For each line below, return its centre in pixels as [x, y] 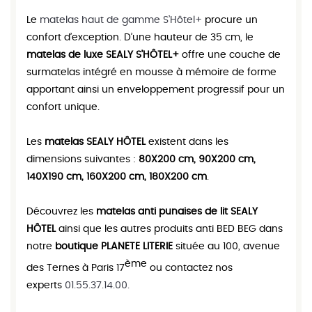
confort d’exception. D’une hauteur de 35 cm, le [140, 38]
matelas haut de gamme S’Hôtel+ [121, 20]
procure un [230, 20]
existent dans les [187, 142]
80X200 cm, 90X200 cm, [197, 159]
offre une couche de [230, 55]
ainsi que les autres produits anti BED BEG [156, 229]
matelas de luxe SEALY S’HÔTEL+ [103, 55]
